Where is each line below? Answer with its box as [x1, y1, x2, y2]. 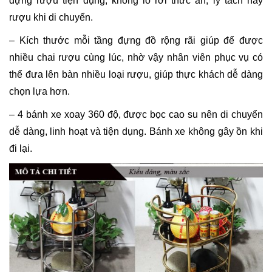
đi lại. [9, 143, 32, 154]
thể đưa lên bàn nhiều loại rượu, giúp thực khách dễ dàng [9, 69, 263, 80]
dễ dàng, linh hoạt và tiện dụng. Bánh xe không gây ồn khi [9, 126, 263, 137]
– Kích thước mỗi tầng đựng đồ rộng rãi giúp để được [9, 35, 263, 46]
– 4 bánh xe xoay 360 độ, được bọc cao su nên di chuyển [9, 109, 263, 120]
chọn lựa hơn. [9, 86, 70, 97]
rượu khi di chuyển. [9, 12, 93, 22]
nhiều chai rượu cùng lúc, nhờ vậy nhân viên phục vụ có [9, 52, 263, 63]
